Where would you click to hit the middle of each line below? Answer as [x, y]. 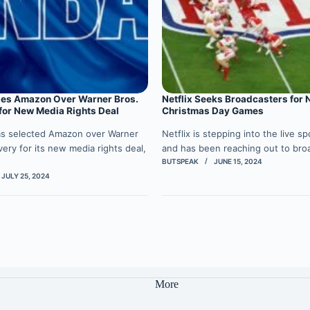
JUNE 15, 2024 [238, 162]
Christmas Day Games [212, 111]
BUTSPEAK [180, 162]
